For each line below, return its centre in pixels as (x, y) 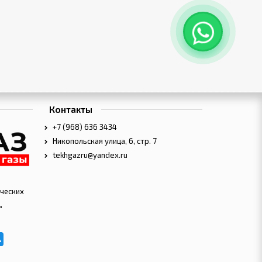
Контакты (71, 109)
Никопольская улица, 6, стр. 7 (104, 141)
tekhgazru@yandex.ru (89, 155)
